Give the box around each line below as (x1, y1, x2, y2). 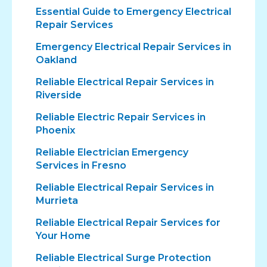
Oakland (36, 54, 77, 66)
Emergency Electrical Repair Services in (36, 41, 231, 52)
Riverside (36, 89, 82, 101)
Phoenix (36, 124, 75, 136)
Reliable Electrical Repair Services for (36, 216, 221, 228)
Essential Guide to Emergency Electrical (36, 5, 231, 17)
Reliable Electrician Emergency (36, 146, 188, 158)
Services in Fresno (36, 159, 126, 171)
